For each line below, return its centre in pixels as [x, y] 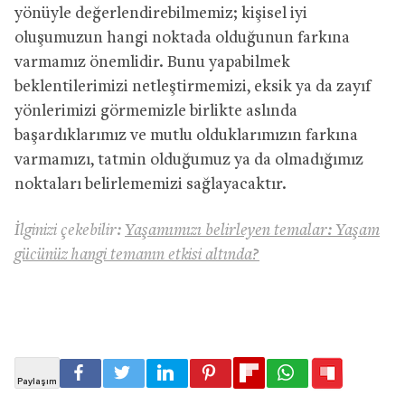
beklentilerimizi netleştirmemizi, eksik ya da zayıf [193, 87]
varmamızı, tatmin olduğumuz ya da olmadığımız [189, 160]
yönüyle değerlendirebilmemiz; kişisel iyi [161, 14]
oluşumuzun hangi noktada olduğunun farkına [182, 38]
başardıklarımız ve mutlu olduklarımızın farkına [186, 136]
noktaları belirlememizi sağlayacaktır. [151, 184]
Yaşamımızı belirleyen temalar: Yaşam [252, 231]
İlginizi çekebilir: [70, 231]
